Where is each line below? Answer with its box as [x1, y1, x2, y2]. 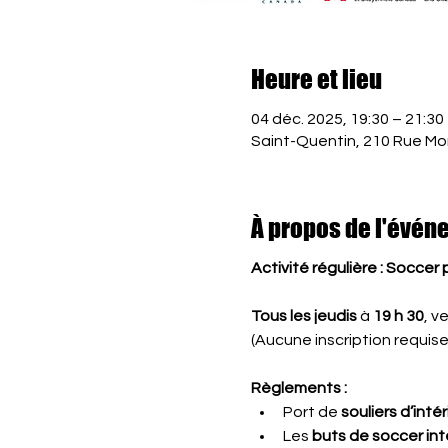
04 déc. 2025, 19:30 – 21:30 [250, 110, 444, 127]
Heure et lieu [250, 64, 382, 94]
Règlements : [250, 380, 347, 396]
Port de [282, 404, 341, 420]
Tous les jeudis [250, 308, 357, 324]
